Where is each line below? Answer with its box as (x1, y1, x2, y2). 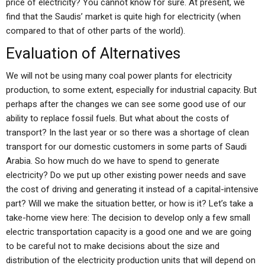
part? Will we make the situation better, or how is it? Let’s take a (6, 198, 253, 209)
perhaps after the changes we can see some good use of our (6, 99, 246, 109)
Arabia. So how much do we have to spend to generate (6, 156, 219, 166)
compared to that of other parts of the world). (6, 25, 185, 36)
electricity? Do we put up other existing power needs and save (6, 170, 246, 180)
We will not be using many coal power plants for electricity (6, 70, 232, 81)
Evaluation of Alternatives (6, 44, 180, 62)
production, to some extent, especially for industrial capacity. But (6, 85, 257, 95)
